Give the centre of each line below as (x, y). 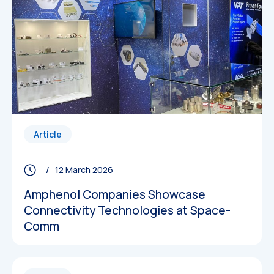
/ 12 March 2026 (77, 170)
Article (47, 134)
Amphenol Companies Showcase (114, 194)
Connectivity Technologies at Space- (127, 210)
